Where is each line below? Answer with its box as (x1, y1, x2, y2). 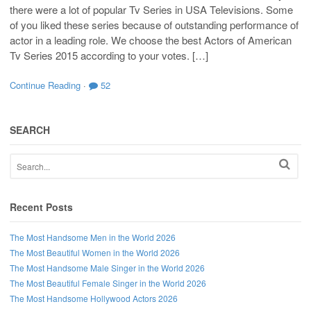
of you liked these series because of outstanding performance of (10, 17, 299, 33)
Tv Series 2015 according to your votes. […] (10, 48, 208, 63)
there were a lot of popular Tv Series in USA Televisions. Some (10, 2, 293, 17)
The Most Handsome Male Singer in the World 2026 (10, 262, 205, 274)
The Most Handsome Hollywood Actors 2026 (10, 292, 178, 305)
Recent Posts (10, 199, 73, 214)
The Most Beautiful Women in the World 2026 (10, 246, 180, 259)
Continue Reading (10, 78, 81, 92)
